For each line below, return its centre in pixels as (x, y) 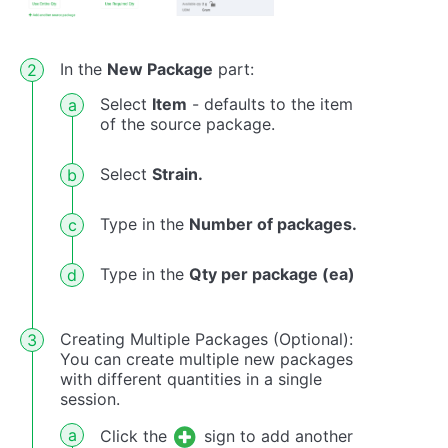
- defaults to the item (270, 104)
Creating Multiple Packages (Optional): (206, 339)
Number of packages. (273, 224)
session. (90, 399)
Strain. (177, 174)
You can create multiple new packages (206, 359)
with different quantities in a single (191, 379)
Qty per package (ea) (272, 274)
